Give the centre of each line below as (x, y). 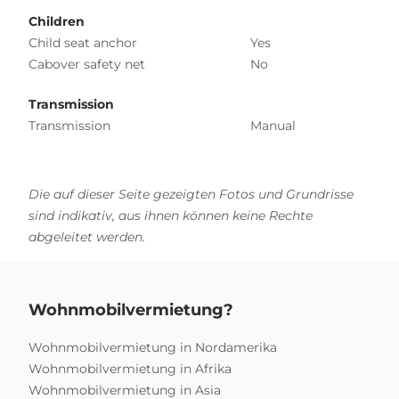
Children (57, 21)
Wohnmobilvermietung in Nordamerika (153, 347)
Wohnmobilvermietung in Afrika (130, 368)
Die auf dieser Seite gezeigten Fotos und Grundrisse (191, 194)
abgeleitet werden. (87, 236)
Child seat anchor (83, 42)
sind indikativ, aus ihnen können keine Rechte (171, 215)
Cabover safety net (87, 64)
